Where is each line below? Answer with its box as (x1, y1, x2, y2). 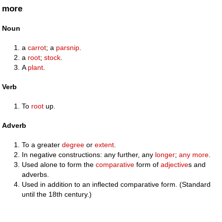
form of (134, 161, 161, 169)
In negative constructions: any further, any (22, 151, 156, 159)
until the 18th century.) (22, 190, 92, 199)
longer (155, 151, 175, 159)
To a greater (22, 141, 62, 149)
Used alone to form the (22, 161, 96, 169)
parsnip (56, 43, 80, 52)
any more (179, 151, 209, 159)
